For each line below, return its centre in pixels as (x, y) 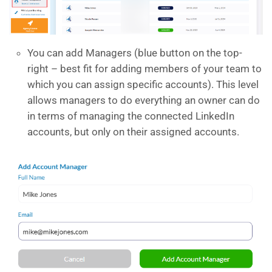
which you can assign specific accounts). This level (143, 85)
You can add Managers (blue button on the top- (135, 53)
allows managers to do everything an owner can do (144, 100)
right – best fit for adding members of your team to (144, 69)
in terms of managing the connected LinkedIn (131, 116)
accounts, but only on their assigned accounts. (133, 132)
